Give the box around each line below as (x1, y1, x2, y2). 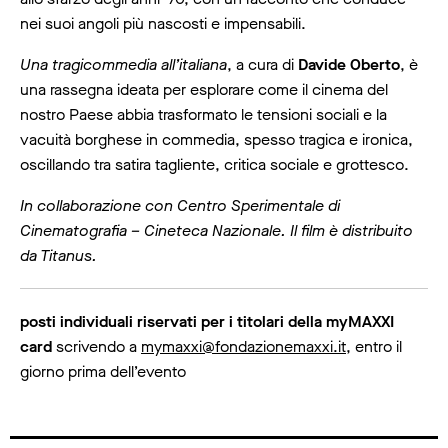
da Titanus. (20, 244, 97, 266)
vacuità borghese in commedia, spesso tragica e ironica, (20, 128, 413, 150)
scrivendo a (52, 335, 141, 357)
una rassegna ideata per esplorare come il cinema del (20, 78, 388, 100)
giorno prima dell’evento (20, 360, 186, 382)
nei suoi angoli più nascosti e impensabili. (20, 12, 306, 34)
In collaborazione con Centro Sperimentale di (20, 194, 340, 216)
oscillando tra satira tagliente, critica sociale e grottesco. (20, 153, 409, 175)
